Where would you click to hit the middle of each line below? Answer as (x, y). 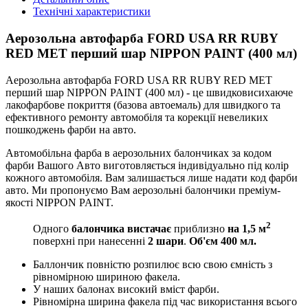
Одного (52, 229)
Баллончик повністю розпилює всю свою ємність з (153, 265)
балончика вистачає (121, 229)
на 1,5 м (247, 229)
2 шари (166, 241)
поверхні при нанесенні (90, 241)
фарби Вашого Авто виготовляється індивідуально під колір (147, 165)
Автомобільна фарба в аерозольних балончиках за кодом (139, 153)
